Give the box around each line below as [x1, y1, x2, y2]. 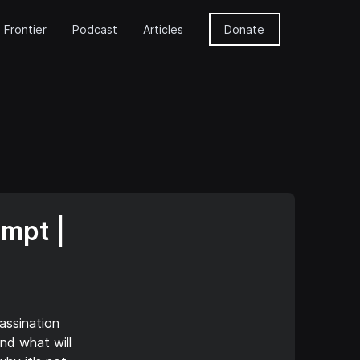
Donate [224, 22, 265, 36]
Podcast [72, 22, 117, 36]
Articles [142, 22, 183, 36]
